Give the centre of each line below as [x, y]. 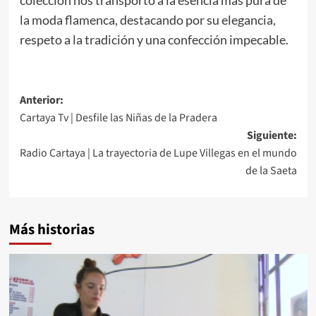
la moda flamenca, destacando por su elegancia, [147, 19]
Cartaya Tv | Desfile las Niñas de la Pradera [118, 117]
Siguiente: [272, 135]
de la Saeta [271, 170]
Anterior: [41, 100]
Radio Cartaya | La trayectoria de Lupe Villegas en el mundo [158, 153]
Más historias [51, 229]
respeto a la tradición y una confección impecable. [154, 39]
